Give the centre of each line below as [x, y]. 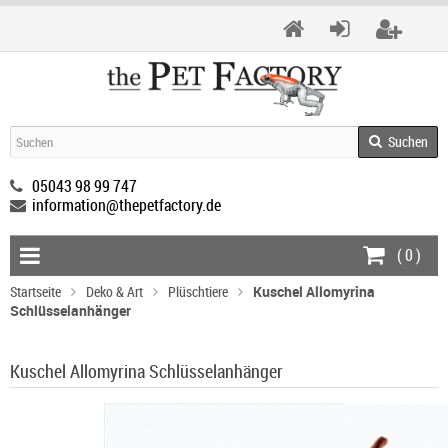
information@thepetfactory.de [126, 204]
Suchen [407, 141]
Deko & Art [114, 291]
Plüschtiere [198, 291]
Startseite [35, 291]
